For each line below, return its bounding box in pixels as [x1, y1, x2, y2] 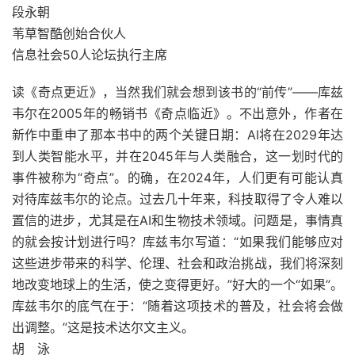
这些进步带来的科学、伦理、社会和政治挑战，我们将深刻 [12, 255, 343, 271]
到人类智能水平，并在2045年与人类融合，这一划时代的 [12, 148, 343, 164]
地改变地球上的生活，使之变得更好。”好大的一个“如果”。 [12, 277, 343, 292]
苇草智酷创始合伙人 [12, 25, 126, 41]
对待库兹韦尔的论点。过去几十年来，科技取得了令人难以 [12, 191, 343, 207]
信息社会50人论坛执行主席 [12, 47, 167, 63]
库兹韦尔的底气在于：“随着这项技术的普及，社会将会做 [12, 298, 343, 314]
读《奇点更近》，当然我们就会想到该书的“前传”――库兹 [12, 84, 343, 100]
